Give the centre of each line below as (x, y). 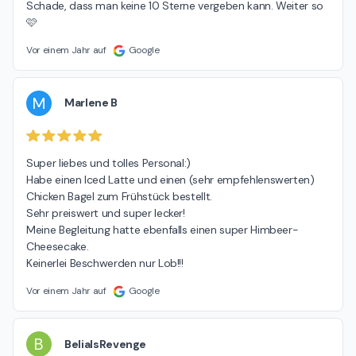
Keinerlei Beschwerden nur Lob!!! (105, 263)
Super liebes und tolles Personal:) (109, 163)
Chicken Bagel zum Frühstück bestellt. (120, 197)
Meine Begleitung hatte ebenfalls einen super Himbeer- (163, 230)
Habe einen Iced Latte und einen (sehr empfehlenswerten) (170, 180)
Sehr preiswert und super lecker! (106, 213)
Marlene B (91, 103)
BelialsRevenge (106, 344)
